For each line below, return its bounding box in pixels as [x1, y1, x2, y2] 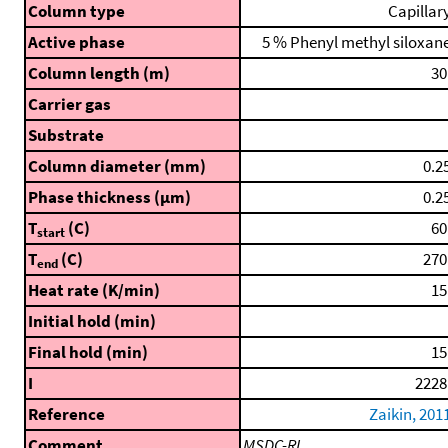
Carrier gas [28, 93, 111, 116]
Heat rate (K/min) [28, 279, 160, 302]
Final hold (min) [28, 341, 148, 364]
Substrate [28, 124, 104, 147]
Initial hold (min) [28, 310, 156, 333]
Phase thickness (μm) [28, 186, 191, 209]
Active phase [28, 31, 125, 54]
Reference [28, 403, 105, 426]
